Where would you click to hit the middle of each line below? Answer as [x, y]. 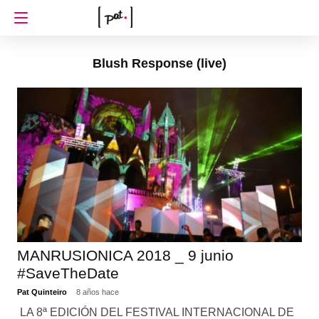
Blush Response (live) [159, 63]
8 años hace [97, 292]
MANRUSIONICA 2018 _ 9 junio [125, 255]
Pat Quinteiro [43, 292]
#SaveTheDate [68, 273]
